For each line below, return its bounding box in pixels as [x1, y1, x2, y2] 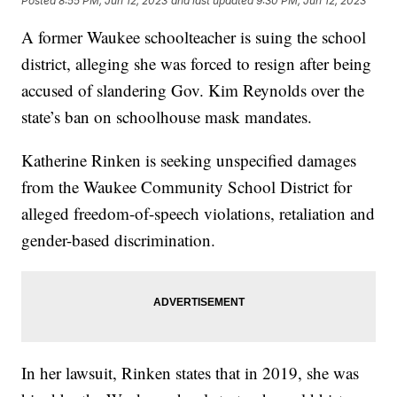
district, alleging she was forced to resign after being [21, 52, 372, 75]
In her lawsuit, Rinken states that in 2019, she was [21, 362, 360, 385]
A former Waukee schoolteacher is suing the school [21, 26, 367, 49]
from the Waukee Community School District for [21, 175, 353, 198]
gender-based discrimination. [21, 229, 216, 252]
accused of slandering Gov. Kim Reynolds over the [21, 79, 365, 102]
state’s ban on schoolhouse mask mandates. [21, 105, 313, 128]
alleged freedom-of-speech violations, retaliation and [21, 202, 376, 225]
